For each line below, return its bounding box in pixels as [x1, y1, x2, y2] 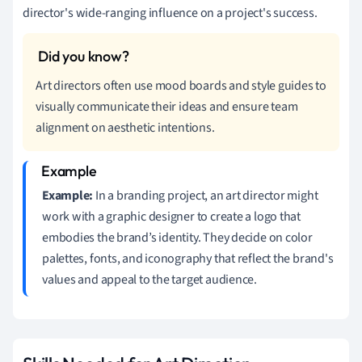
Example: [42, 186, 94, 204]
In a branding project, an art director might [93, 186, 318, 204]
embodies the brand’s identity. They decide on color [42, 228, 313, 246]
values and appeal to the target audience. [42, 270, 257, 288]
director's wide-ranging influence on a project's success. [23, 3, 318, 22]
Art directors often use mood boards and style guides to [36, 76, 326, 95]
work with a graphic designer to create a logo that [42, 207, 301, 225]
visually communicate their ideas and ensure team [36, 97, 298, 116]
